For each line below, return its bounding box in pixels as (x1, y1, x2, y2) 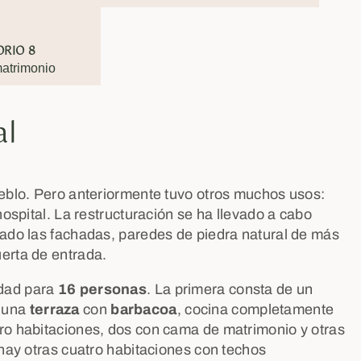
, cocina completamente (176, 301, 334, 317)
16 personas (57, 281, 147, 297)
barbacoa (110, 301, 177, 317)
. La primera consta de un (147, 281, 313, 297)
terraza (29, 301, 80, 317)
